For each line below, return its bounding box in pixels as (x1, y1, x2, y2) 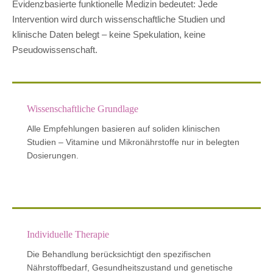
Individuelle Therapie (27, 229, 109, 240)
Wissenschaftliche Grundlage (27, 103, 138, 114)
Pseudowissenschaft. (12, 44, 97, 55)
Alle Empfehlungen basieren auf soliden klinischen (27, 123, 220, 133)
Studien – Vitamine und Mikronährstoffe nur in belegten (27, 136, 239, 147)
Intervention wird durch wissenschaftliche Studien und (12, 13, 225, 24)
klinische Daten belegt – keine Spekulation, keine (12, 29, 205, 40)
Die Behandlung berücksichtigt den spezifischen (27, 249, 211, 260)
